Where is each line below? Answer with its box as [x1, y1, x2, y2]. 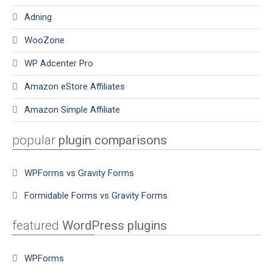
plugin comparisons [58, 133, 167, 148]
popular [12, 133, 58, 148]
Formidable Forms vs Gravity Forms [24, 190, 168, 202]
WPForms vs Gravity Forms [24, 168, 134, 179]
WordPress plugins [62, 218, 167, 233]
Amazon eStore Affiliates [24, 81, 125, 93]
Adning [24, 12, 52, 23]
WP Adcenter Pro [24, 58, 93, 69]
